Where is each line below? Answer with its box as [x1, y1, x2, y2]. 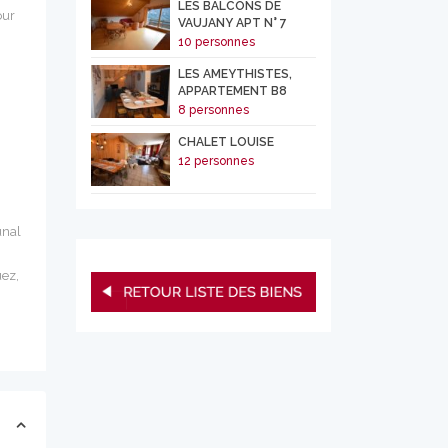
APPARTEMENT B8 [177, 84, 287, 98]
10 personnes [177, 35, 255, 49]
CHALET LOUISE [177, 135, 274, 149]
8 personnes [177, 103, 249, 117]
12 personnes [177, 154, 254, 168]
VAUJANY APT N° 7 [177, 16, 287, 30]
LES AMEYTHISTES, [177, 67, 292, 81]
